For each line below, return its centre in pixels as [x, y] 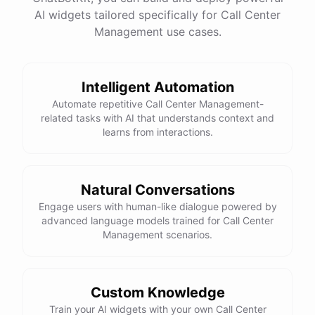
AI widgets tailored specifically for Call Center [157, 15]
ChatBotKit [101, 46]
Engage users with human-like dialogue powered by [157, 206]
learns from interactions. [157, 132]
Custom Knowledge [157, 292]
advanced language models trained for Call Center [157, 220]
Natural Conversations [157, 190]
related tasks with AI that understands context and [157, 118]
